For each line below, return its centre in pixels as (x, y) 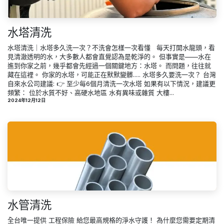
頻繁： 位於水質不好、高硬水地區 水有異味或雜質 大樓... (91, 92)
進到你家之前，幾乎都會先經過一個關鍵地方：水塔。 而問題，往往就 (109, 65)
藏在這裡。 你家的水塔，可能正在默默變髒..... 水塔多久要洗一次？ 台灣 (112, 74)
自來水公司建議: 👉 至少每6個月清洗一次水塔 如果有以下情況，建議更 (111, 83)
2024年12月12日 (26, 100)
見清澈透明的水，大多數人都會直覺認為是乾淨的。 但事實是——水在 (109, 56)
